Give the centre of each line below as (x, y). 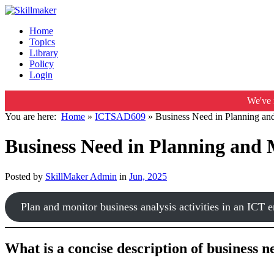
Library (44, 53)
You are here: (33, 117)
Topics (42, 42)
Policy (42, 64)
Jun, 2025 (148, 176)
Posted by (25, 176)
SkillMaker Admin (81, 176)
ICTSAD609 (120, 117)
